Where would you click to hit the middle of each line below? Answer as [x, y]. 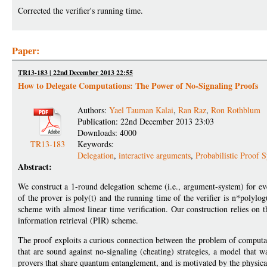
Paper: [26, 51]
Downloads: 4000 [107, 133]
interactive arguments [155, 155]
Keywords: [97, 144]
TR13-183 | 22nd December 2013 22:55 [75, 72]
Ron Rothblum [236, 110]
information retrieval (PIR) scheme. [78, 220]
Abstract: [35, 167]
